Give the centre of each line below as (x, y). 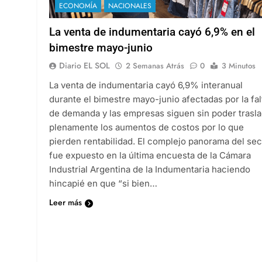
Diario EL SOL (85, 65)
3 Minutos (239, 65)
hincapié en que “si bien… (103, 183)
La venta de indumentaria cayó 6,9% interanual (146, 85)
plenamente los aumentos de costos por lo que (146, 127)
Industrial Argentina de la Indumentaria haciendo (150, 169)
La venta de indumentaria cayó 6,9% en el (152, 32)
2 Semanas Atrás (155, 65)
